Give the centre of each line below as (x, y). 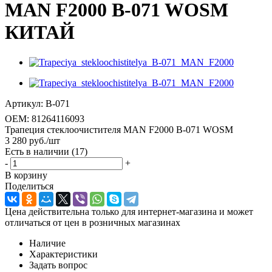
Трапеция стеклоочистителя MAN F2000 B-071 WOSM (119, 129)
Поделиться (29, 186)
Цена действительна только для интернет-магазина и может (129, 211)
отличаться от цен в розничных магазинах (93, 222)
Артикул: (24, 103)
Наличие (47, 243)
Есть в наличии (38, 151)
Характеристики (63, 254)
